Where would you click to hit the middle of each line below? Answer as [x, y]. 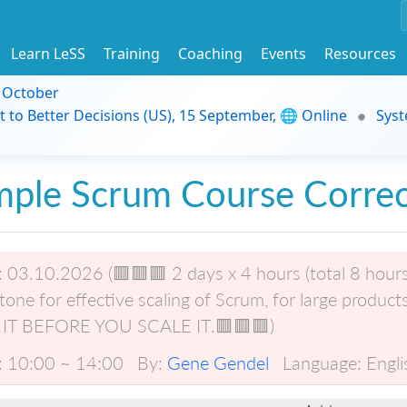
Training [132, 53]
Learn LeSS [48, 53]
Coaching [210, 53]
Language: [322, 362]
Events [283, 53]
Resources [360, 53]
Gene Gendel [218, 362]
